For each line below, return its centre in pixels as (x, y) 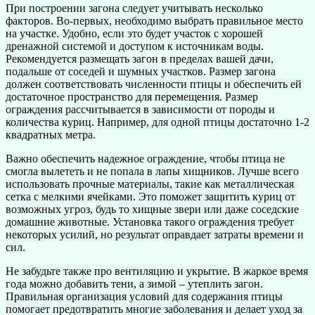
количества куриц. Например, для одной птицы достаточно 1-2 (157, 122)
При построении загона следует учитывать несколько (134, 8)
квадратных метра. (51, 135)
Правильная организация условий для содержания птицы (144, 297)
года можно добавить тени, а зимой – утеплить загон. (134, 284)
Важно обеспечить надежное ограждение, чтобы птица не (145, 159)
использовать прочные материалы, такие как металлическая (150, 184)
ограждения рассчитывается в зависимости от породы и (140, 110)
